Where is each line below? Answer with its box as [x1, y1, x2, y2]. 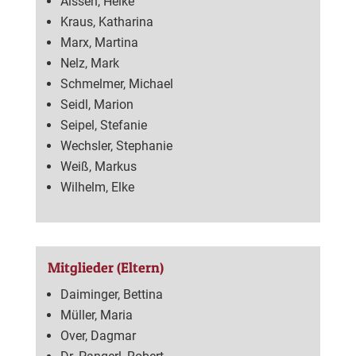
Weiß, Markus [60, 159, 137, 175]
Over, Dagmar [60, 328, 136, 344]
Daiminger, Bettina [60, 287, 163, 303]
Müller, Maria [60, 308, 133, 323]
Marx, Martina [60, 35, 138, 51]
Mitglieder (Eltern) [47, 259, 164, 277]
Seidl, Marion [60, 97, 133, 113]
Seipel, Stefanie [60, 118, 147, 133]
